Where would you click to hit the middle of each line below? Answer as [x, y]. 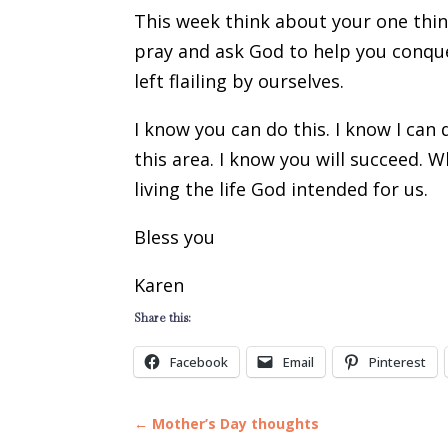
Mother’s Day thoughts [236, 423]
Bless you [175, 236]
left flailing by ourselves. [239, 80]
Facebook [199, 361]
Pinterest [398, 361]
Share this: [163, 317]
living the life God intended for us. [281, 188]
